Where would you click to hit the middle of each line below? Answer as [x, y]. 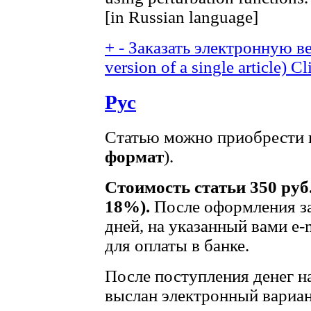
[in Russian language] [182, 17]
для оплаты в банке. [177, 246]
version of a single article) [196, 67]
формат [134, 157]
